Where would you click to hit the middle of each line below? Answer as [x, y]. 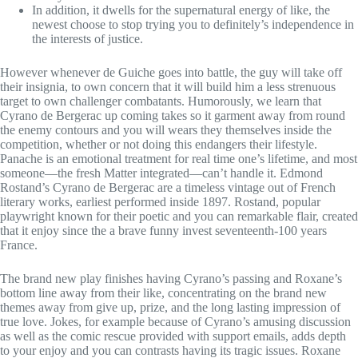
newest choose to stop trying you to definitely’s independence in [193, 24]
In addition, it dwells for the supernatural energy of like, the [181, 10]
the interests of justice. [88, 38]
